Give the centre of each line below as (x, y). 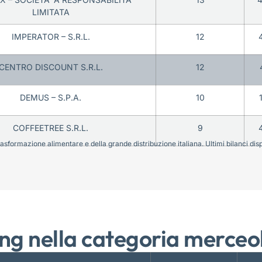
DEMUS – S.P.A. (51, 98)
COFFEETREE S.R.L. (51, 128)
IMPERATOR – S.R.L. (51, 37)
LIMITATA (51, 12)
